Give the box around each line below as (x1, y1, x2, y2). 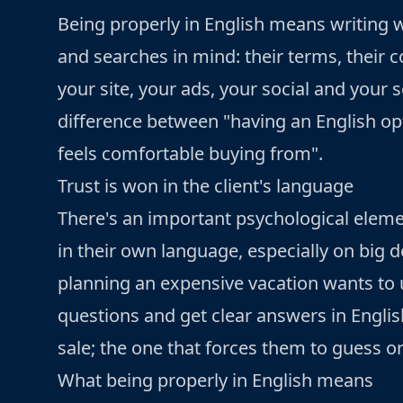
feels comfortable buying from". (58, 140, 323, 166)
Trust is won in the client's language (58, 173, 354, 198)
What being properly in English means (58, 367, 373, 392)
